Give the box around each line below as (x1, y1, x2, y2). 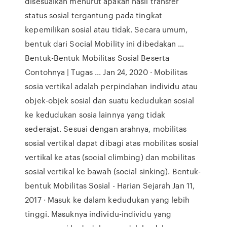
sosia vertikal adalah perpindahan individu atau (25, 81, 198, 92)
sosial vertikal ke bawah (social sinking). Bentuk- (25, 166, 201, 177)
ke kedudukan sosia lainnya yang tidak (25, 109, 165, 120)
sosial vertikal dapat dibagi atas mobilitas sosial (25, 137, 199, 148)
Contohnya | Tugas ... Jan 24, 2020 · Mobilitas (25, 66, 187, 78)
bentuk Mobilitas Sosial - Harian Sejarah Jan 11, (25, 180, 195, 191)
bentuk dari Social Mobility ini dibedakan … (25, 38, 184, 49)
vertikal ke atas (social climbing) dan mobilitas (25, 152, 196, 163)
